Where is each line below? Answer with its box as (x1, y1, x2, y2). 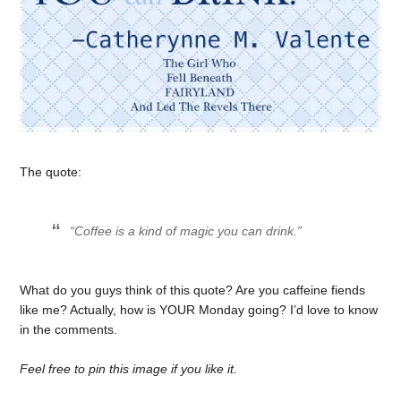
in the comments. (20, 321, 118, 337)
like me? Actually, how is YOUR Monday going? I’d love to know (20, 302, 379, 317)
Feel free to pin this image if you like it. (20, 362, 238, 377)
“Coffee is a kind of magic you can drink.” (70, 223, 303, 238)
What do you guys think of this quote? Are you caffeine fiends (20, 282, 366, 297)
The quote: (20, 165, 82, 180)
